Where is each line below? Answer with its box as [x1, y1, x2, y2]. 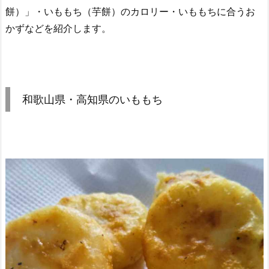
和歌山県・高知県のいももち [22, 92, 163, 106]
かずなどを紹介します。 [5, 22, 111, 34]
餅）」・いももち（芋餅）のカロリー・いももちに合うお [5, 5, 255, 17]
